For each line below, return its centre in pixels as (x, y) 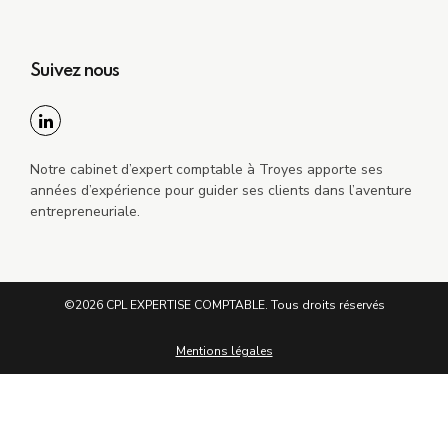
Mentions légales (224, 350)
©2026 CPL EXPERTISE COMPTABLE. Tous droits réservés (224, 304)
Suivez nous (74, 70)
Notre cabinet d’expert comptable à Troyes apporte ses (206, 169)
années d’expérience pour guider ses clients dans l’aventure (221, 190)
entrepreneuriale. (85, 211)
